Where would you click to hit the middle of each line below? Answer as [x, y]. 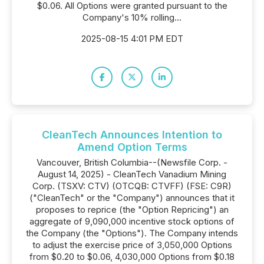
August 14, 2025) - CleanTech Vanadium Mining [132, 174]
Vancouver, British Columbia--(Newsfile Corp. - [132, 162]
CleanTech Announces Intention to [132, 135]
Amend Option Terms [132, 147]
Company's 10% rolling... [132, 17]
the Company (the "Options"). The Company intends [132, 233]
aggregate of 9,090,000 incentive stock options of [132, 221]
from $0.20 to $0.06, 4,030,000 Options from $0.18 [132, 257]
